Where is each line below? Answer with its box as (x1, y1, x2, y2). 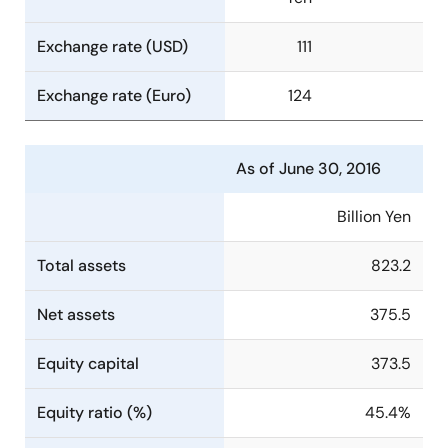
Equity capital (37, 353, 139, 374)
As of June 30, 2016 (236, 158, 381, 179)
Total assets (37, 255, 126, 276)
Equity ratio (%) (37, 402, 152, 423)
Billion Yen (337, 206, 411, 227)
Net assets (37, 304, 115, 325)
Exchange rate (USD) (37, 36, 188, 57)
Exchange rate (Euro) (37, 85, 191, 106)
